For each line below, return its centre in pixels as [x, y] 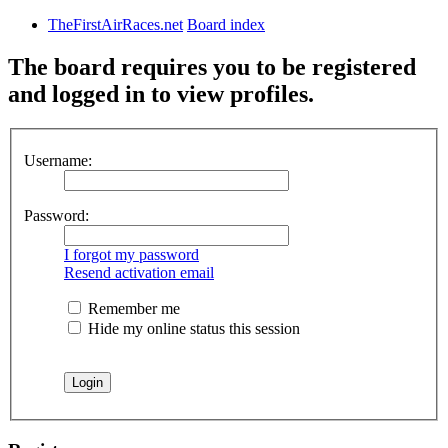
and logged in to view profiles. [161, 94]
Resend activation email [139, 272]
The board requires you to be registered [212, 67]
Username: [58, 160]
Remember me [132, 308]
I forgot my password [131, 254]
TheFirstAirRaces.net [115, 25]
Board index [226, 25]
